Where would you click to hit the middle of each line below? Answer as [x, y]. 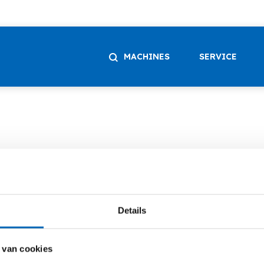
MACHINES [147, 57]
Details [132, 210]
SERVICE [218, 57]
